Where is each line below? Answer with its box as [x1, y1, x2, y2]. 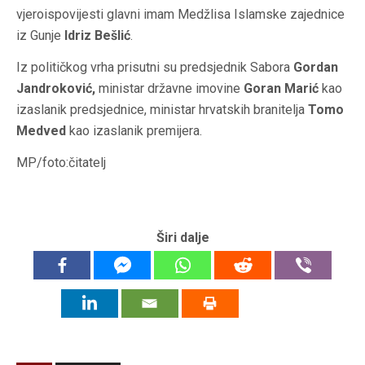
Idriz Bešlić [61, 27, 130, 43]
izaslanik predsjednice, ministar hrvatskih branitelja [16, 101, 308, 117]
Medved [16, 122, 66, 139]
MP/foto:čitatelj [16, 154, 106, 170]
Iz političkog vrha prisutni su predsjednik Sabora [16, 59, 290, 75]
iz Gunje [16, 27, 61, 43]
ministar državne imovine [95, 80, 244, 96]
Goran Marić [244, 80, 319, 96]
